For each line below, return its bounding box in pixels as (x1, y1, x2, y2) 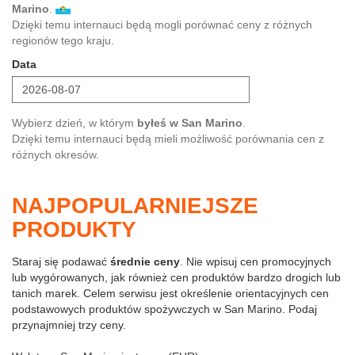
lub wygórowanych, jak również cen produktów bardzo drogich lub (12, 271, 341, 284)
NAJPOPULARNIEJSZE (12, 193, 258, 218)
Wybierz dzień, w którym (12, 116, 137, 129)
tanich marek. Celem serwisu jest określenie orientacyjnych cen (12, 287, 329, 300)
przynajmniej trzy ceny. (12, 319, 126, 331)
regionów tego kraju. (12, 34, 114, 47)
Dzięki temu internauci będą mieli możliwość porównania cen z (12, 132, 324, 145)
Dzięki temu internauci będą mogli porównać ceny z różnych (12, 18, 312, 31)
